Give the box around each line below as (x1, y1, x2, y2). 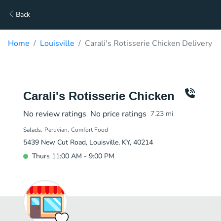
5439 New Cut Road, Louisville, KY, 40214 (23, 138, 153, 147)
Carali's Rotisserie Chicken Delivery (85, 38, 212, 49)
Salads (23, 126, 41, 134)
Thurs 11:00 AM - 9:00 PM (32, 151, 114, 161)
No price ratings (90, 109, 147, 119)
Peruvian (44, 126, 68, 134)
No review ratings (23, 109, 86, 119)
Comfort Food (71, 126, 108, 134)
